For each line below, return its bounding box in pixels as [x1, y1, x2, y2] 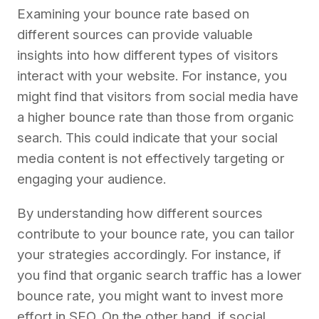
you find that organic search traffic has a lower [17, 267, 302, 284]
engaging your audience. [17, 171, 166, 188]
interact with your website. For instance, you [17, 68, 287, 85]
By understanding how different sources [17, 205, 263, 222]
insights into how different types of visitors [17, 47, 278, 64]
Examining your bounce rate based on [17, 6, 249, 23]
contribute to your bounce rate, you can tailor [17, 226, 295, 243]
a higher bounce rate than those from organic [17, 109, 294, 126]
